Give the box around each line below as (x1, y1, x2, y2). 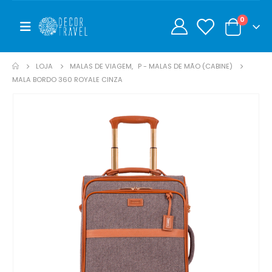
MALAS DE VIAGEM (70, 61, 132, 72)
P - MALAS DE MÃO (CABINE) (138, 61, 233, 72)
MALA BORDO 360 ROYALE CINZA (12, 75, 123, 85)
